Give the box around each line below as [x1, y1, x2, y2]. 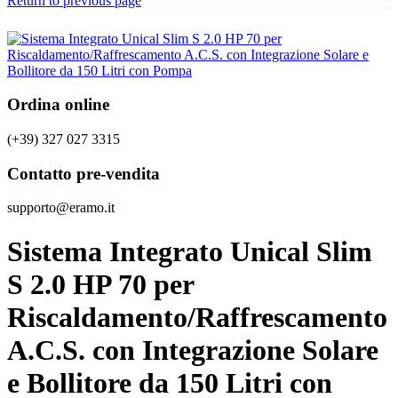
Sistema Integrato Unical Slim [7, 235, 372, 267]
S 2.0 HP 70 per [7, 267, 194, 300]
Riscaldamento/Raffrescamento [7, 300, 387, 333]
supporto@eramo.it [7, 200, 115, 216]
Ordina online [7, 95, 109, 115]
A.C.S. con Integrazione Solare [7, 333, 378, 366]
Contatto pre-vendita [7, 163, 160, 183]
